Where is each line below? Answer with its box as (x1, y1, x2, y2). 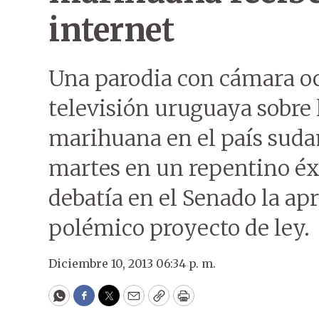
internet (48, 10, 174, 50)
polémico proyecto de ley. (48, 214, 310, 241)
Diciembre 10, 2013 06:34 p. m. (48, 256, 216, 271)
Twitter (108, 293, 156, 310)
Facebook (83, 293, 143, 310)
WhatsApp (58, 293, 125, 310)
